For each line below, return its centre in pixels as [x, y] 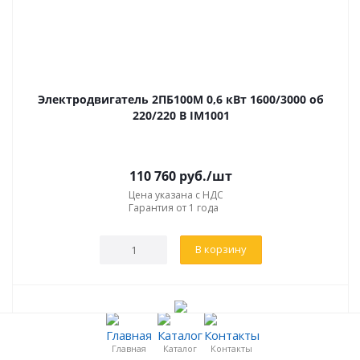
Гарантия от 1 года [174, 207]
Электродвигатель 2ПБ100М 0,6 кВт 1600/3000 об [181, 99]
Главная [129, 348]
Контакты [231, 348]
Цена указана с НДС [176, 194]
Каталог [180, 348]
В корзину [221, 249]
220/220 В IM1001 [181, 115]
